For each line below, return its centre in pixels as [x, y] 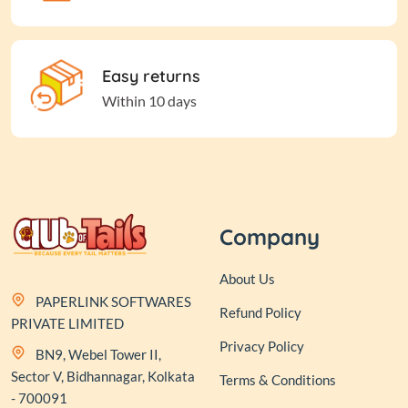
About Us [247, 279]
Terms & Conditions [278, 380]
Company [270, 237]
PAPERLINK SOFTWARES [113, 302]
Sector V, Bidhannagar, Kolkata [103, 377]
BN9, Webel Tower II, [98, 355]
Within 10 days [149, 100]
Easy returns [151, 76]
